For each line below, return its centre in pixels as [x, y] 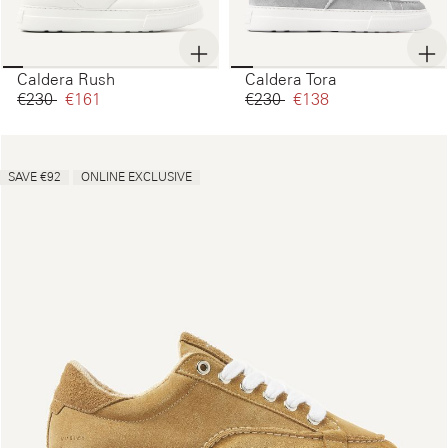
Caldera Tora [291, 79]
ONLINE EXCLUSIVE [136, 177]
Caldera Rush [66, 79]
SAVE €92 [34, 177]
